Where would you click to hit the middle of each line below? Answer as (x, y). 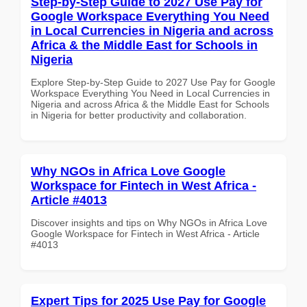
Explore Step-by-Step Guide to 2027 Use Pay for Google (153, 82)
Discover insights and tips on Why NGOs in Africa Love (149, 222)
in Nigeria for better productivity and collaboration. (139, 115)
